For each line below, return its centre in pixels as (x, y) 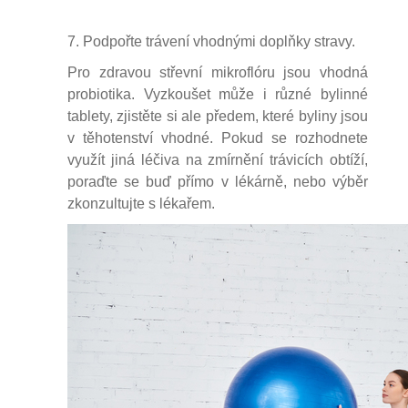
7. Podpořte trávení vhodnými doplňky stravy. (213, 41)
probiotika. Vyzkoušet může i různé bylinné (218, 94)
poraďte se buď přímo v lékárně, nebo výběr (218, 182)
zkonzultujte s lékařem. (141, 204)
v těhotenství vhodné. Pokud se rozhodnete (218, 138)
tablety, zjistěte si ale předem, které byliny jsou (218, 116)
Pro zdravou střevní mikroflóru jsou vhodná (218, 72)
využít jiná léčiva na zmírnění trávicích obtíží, (218, 160)
